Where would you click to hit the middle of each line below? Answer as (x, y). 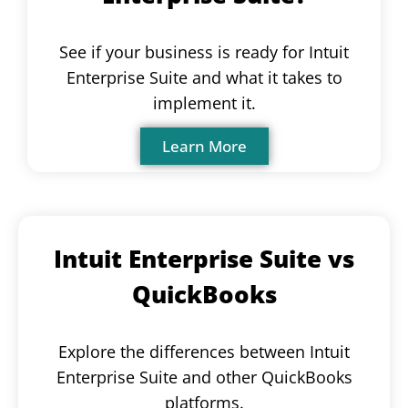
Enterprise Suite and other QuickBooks (204, 377)
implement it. (204, 102)
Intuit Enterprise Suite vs (204, 259)
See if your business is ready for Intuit (204, 51)
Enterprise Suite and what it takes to (204, 77)
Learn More (204, 146)
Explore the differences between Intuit (204, 351)
